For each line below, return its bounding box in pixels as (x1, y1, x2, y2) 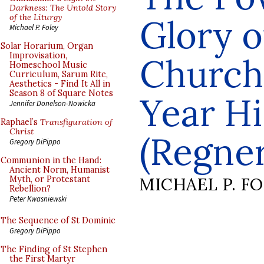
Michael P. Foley (9, 22, 58, 32)
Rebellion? (9, 183, 51, 194)
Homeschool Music (9, 60, 87, 70)
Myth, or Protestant (9, 174, 90, 184)
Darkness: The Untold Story (9, 2, 116, 13)
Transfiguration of (40, 117, 113, 127)
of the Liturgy (9, 12, 62, 22)
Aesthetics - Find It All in (9, 78, 110, 89)
